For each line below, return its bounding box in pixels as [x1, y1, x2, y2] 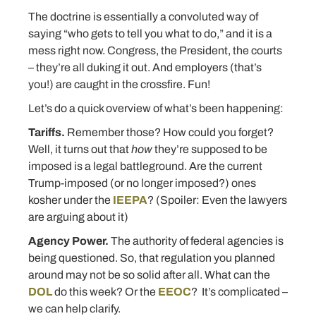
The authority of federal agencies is [109, 235, 284, 247]
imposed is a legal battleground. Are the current [28, 160, 262, 172]
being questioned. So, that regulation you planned [28, 252, 275, 264]
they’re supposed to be [152, 143, 267, 155]
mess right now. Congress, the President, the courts [28, 44, 282, 56]
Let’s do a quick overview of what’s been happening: [28, 102, 284, 114]
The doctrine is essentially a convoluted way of [28, 11, 258, 23]
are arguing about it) [28, 211, 128, 223]
